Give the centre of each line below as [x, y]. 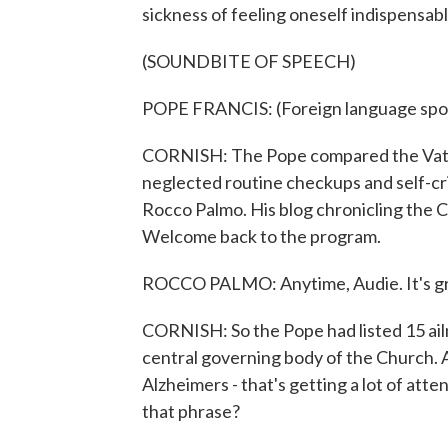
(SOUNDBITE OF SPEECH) [249, 61]
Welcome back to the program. [261, 236]
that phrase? [191, 411]
